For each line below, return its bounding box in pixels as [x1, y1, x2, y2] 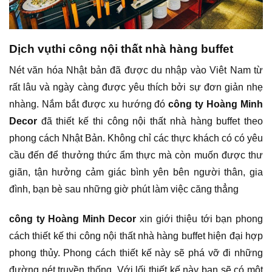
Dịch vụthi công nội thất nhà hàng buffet [9, 42, 233, 55]
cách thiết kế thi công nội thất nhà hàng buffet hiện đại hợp [9, 230, 263, 241]
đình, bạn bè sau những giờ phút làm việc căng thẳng [9, 184, 239, 195]
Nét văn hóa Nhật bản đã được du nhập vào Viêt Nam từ [9, 65, 263, 76]
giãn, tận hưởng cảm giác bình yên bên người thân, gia [9, 167, 263, 178]
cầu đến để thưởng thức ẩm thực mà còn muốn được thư [9, 150, 263, 161]
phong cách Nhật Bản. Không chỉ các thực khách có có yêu [9, 133, 263, 144]
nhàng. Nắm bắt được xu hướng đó [9, 99, 169, 110]
